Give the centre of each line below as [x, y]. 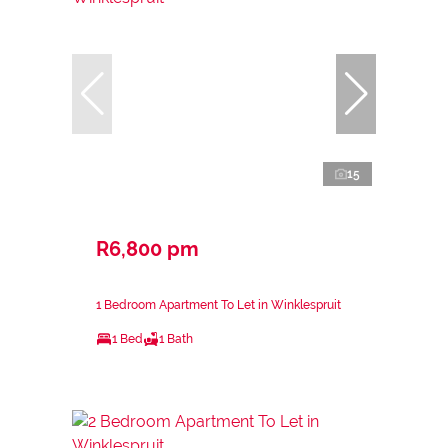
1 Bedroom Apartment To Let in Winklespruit [218, 304]
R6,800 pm [147, 248]
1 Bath [176, 338]
